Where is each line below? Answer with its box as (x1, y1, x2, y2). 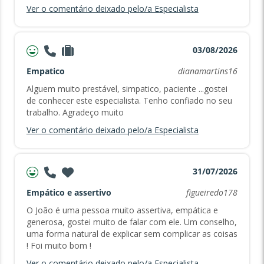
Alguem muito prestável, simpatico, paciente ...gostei (26, 83, 227, 95)
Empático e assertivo (26, 187, 111, 199)
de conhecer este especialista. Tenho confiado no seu (26, 95, 232, 107)
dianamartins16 (178, 65, 238, 77)
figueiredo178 (186, 187, 238, 199)
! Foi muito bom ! (26, 240, 91, 252)
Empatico (26, 65, 65, 77)
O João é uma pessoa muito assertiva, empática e (26, 204, 218, 216)
